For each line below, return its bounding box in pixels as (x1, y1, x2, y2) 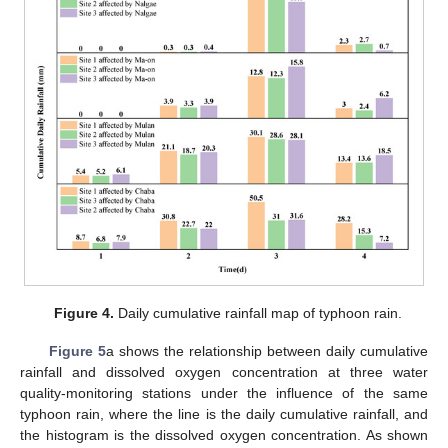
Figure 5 (48, 342, 106, 359)
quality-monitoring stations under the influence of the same (20, 384, 428, 401)
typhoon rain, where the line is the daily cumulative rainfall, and (20, 405, 428, 422)
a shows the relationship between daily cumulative (105, 342, 429, 359)
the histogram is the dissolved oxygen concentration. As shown (20, 426, 428, 443)
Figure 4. (54, 304, 115, 321)
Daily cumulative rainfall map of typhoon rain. (114, 304, 403, 321)
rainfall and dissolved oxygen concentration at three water (20, 363, 428, 380)
